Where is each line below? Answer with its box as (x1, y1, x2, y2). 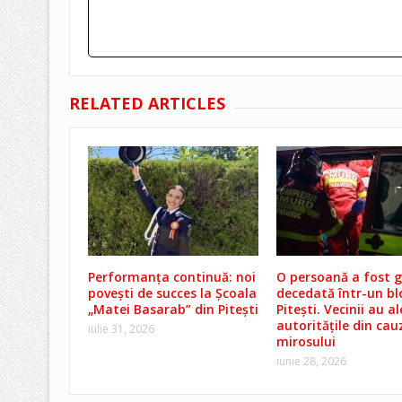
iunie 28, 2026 (275, 353, 346, 369)
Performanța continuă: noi (87, 267, 256, 285)
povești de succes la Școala (87, 284, 257, 301)
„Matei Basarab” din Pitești (87, 300, 258, 318)
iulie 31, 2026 (87, 320, 154, 336)
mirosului (275, 332, 336, 350)
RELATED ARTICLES (68, 92, 225, 114)
